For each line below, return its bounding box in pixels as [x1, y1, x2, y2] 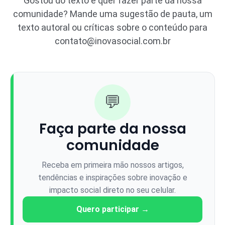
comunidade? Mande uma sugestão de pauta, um [13, 8, 212, 19]
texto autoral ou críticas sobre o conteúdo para [18, 22, 207, 33]
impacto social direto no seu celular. [49, 185, 176, 195]
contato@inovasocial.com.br [54, 35, 171, 46]
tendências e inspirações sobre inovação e [38, 172, 187, 182]
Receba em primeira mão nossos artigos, [41, 160, 184, 170]
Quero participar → [76, 204, 149, 214]
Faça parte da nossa [39, 119, 186, 139]
